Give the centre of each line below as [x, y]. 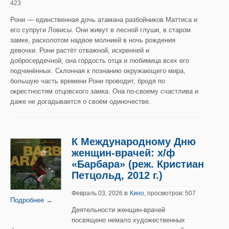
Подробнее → [31, 200]
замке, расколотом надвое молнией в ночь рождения [93, 40]
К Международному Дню [134, 142]
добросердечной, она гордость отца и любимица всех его [100, 61]
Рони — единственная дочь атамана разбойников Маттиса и [104, 20]
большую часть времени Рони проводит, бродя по [88, 81]
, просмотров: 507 [170, 193]
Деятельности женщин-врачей [118, 210]
